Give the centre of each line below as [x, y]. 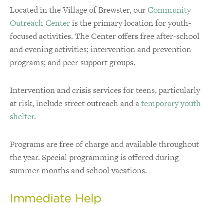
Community [169, 9]
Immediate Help [55, 198]
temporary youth [171, 103]
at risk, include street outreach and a [75, 103]
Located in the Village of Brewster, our [79, 9]
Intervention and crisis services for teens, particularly [105, 90]
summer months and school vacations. [78, 170]
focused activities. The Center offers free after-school [105, 36]
